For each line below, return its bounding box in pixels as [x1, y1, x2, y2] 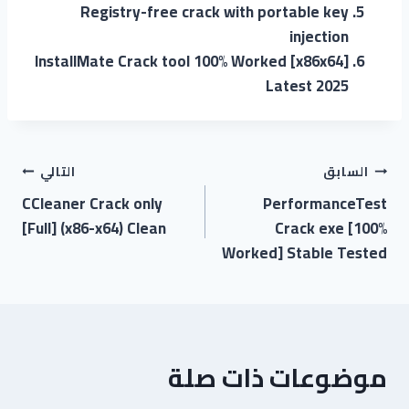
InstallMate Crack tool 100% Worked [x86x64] [35, 46, 349, 76]
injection [289, 21, 349, 51]
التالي [40, 160, 76, 184]
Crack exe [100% [275, 213, 387, 243]
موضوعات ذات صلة [168, 353, 387, 402]
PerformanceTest [263, 188, 387, 218]
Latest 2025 [266, 70, 349, 100]
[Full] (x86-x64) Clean [22, 213, 166, 243]
